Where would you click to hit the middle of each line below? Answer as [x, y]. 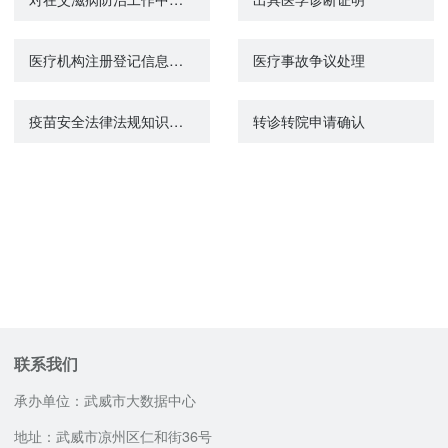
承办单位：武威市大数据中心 [105, 400]
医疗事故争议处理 [308, 60]
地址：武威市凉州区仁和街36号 [113, 435]
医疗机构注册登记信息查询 [175, 60]
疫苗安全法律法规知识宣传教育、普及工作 [175, 121]
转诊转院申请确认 [308, 121]
